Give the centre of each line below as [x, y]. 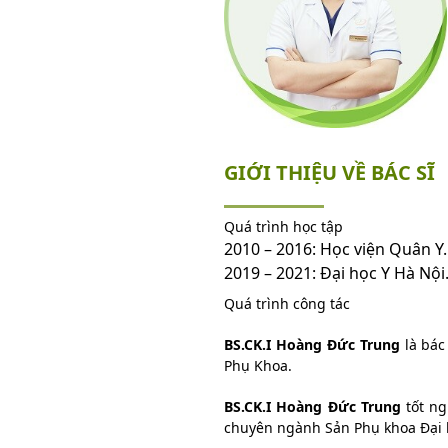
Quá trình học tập [283, 226]
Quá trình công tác [287, 303]
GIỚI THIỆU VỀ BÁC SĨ [329, 172]
